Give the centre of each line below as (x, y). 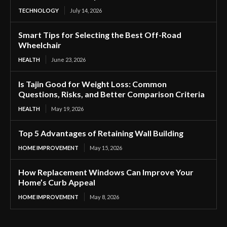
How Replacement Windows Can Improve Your (106, 172)
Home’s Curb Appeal (57, 182)
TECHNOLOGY (39, 11)
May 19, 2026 (67, 109)
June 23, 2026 (68, 60)
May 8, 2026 (104, 197)
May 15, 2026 (106, 148)
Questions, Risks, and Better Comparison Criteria (111, 94)
